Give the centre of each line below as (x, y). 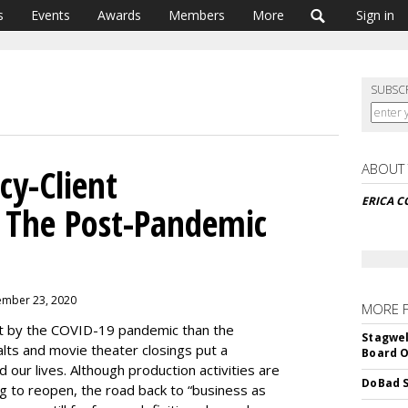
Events (51, 15)
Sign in (375, 15)
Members (197, 15)
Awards (119, 15)
